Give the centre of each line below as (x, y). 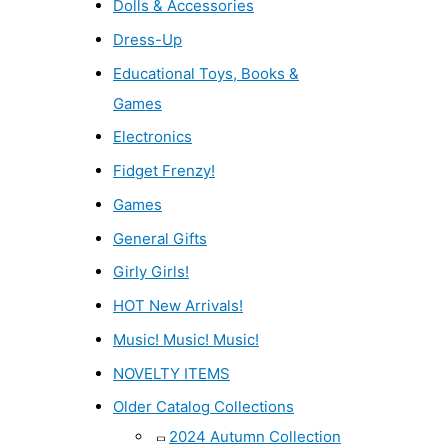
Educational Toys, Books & (206, 73)
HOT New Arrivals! (178, 306)
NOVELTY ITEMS (171, 373)
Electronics (152, 137)
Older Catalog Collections (203, 407)
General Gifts (160, 238)
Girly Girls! (151, 272)
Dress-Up (147, 39)
